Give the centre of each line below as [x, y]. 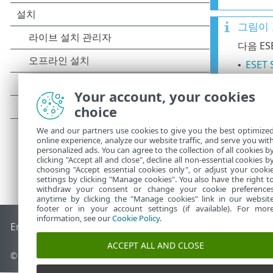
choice [96, 112]
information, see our [74, 218]
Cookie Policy [136, 218]
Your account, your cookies [165, 96]
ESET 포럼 [157, 227]
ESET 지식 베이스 [97, 227]
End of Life [35, 227]
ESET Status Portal [221, 227]
